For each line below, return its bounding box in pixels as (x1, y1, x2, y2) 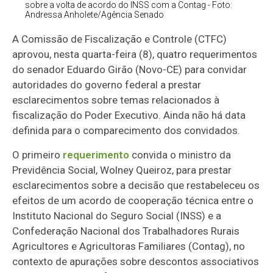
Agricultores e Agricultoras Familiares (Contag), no (12, 240, 246, 253)
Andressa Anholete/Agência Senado (24, 10, 164, 20)
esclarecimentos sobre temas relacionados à (12, 94, 220, 107)
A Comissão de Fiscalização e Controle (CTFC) (12, 33, 227, 46)
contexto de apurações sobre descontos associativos (12, 255, 260, 268)
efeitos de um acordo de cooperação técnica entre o (12, 194, 254, 207)
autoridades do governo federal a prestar (12, 79, 202, 91)
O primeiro (12, 149, 63, 161)
